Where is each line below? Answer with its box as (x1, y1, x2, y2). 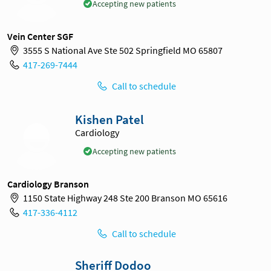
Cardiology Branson (7, 177, 89, 190)
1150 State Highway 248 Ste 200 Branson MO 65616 (22, 192, 227, 204)
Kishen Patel (75, 111, 144, 128)
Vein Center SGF (7, 30, 73, 42)
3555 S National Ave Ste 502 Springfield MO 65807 (22, 44, 223, 57)
